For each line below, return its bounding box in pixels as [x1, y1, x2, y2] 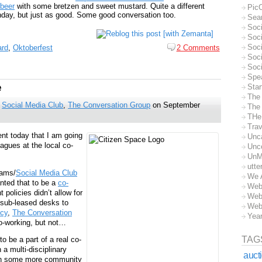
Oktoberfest [13, 43, 53, 53]
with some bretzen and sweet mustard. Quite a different [15, 2, 205, 11]
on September [150, 100, 201, 109]
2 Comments [176, 43, 220, 53]
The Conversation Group [68, 100, 151, 109]
